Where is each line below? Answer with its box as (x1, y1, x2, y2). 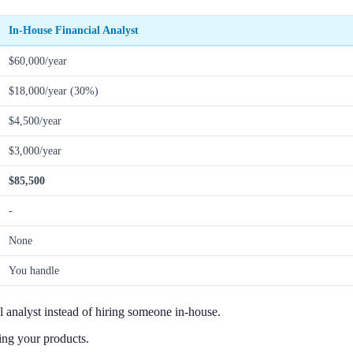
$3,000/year (9, 144, 61, 158)
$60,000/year (9, 54, 67, 68)
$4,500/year (9, 114, 61, 128)
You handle (9, 264, 59, 277)
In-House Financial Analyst (9, 24, 139, 37)
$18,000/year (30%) (9, 84, 98, 98)
